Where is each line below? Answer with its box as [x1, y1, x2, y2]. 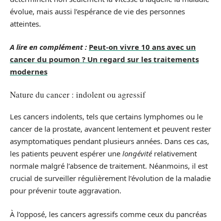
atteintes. [10, 18, 41, 29]
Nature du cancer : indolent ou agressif [10, 88, 146, 100]
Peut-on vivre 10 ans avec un [89, 42, 196, 52]
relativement [152, 148, 197, 159]
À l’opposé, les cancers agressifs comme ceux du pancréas [10, 209, 207, 219]
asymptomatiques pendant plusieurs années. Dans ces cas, [10, 136, 209, 147]
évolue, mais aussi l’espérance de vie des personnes [10, 6, 185, 16]
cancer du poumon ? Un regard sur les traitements [10, 54, 199, 65]
